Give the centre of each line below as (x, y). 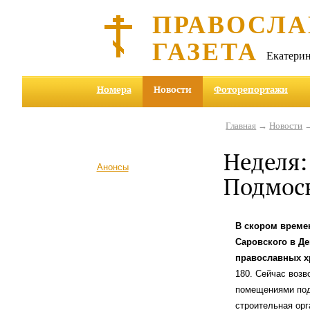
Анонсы (112, 167)
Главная (241, 125)
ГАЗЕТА (205, 51)
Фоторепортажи (251, 90)
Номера (114, 90)
